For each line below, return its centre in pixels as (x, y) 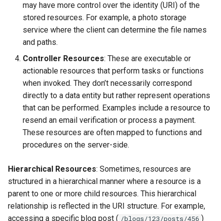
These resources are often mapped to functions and (112, 133)
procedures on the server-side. (76, 145)
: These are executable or (147, 59)
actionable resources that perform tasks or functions (113, 71)
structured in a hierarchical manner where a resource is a (104, 182)
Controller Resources (63, 59)
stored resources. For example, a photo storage (105, 18)
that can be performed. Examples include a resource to (116, 108)
